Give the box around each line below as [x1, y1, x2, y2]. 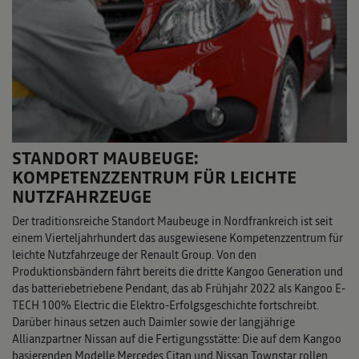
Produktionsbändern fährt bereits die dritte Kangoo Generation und [12, 263, 343, 280]
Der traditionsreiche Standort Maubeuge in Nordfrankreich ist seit [12, 212, 333, 229]
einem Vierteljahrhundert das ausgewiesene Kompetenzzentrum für [12, 229, 343, 246]
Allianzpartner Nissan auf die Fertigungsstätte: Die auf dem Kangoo [12, 330, 341, 347]
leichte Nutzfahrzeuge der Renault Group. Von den [12, 246, 256, 263]
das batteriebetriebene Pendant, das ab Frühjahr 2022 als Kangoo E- [12, 280, 345, 296]
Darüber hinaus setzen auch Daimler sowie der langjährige [12, 313, 295, 330]
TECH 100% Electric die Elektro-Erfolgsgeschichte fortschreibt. [12, 296, 319, 313]
